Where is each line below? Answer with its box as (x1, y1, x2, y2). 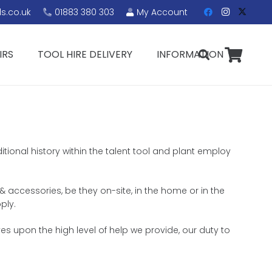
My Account (137, 5, 188, 18)
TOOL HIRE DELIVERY (38, 47, 133, 61)
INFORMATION (157, 47, 224, 61)
